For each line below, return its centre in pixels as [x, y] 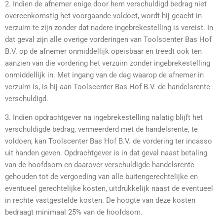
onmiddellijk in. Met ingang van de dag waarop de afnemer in [104, 75]
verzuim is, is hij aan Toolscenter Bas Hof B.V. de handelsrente [108, 87]
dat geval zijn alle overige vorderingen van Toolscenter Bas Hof [108, 39]
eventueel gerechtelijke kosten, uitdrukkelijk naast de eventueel [109, 189]
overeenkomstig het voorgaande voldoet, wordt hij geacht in [103, 16]
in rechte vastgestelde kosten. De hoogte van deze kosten [100, 201]
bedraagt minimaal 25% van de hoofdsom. [74, 212]
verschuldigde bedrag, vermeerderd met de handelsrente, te [101, 129]
